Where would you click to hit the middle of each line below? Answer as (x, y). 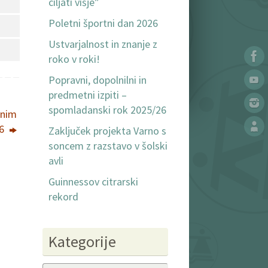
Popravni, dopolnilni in (98, 80)
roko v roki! (74, 59)
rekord (63, 197)
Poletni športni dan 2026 (103, 23)
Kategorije (82, 242)
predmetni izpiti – (88, 95)
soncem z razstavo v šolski (108, 146)
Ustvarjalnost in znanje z (103, 44)
